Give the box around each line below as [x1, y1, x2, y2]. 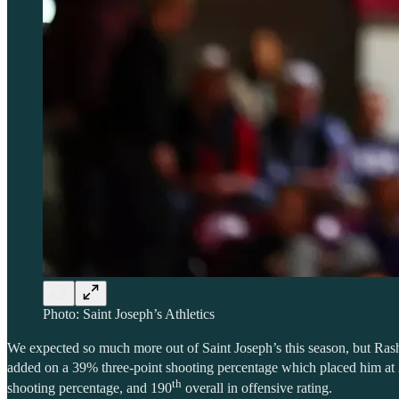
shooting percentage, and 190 [7, 379, 172, 395]
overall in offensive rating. [182, 379, 332, 395]
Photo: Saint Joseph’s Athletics [43, 305, 215, 322]
